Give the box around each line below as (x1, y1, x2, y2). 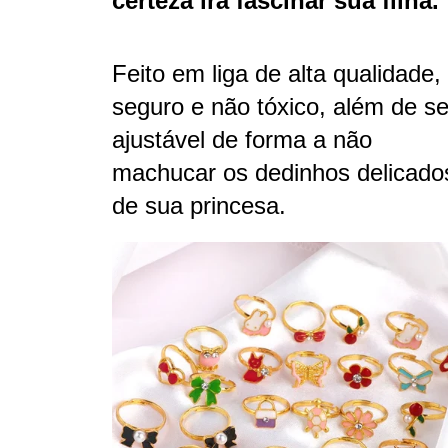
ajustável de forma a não (112, 125, 372, 153)
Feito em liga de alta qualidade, (112, 59, 441, 87)
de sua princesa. (112, 191, 286, 219)
